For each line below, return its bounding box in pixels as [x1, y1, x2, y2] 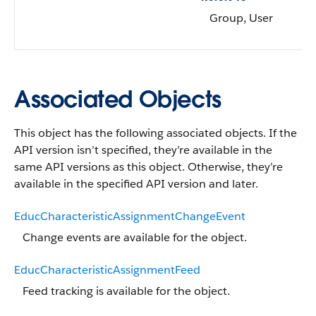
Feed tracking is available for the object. [23, 284, 230, 298]
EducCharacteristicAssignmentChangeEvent [14, 209, 245, 224]
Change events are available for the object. [23, 230, 247, 245]
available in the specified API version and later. [14, 176, 258, 191]
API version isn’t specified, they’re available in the [14, 142, 272, 157]
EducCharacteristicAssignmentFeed [14, 262, 200, 277]
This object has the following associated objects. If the [14, 126, 297, 140]
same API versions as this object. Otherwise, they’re [14, 159, 283, 174]
